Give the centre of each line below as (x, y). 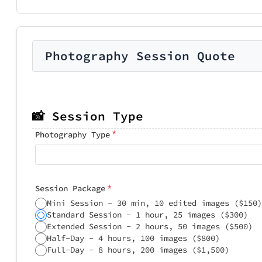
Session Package (70, 188)
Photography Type (73, 134)
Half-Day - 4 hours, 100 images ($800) (133, 238)
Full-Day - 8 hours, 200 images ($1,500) (138, 250)
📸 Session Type (88, 116)
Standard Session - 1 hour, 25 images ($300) (147, 215)
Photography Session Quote (140, 56)
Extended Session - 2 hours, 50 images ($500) (150, 226)
